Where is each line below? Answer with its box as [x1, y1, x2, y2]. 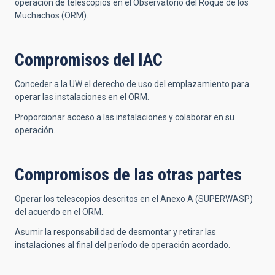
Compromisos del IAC [15, 50, 163, 70]
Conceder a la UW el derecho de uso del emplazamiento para [15, 79, 249, 89]
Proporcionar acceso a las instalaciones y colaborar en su [15, 112, 234, 122]
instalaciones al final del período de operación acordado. [15, 240, 230, 250]
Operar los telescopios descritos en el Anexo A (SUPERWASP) [15, 194, 253, 204]
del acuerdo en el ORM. [15, 207, 103, 217]
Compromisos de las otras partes [15, 165, 242, 185]
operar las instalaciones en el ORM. [15, 92, 149, 102]
